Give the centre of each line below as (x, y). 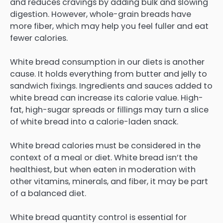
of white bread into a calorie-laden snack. (94, 121)
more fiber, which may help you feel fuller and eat (109, 26)
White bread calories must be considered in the (105, 145)
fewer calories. (39, 38)
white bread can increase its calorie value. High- (107, 98)
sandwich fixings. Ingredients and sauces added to (111, 86)
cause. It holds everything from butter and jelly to (109, 74)
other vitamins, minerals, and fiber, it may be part (109, 181)
